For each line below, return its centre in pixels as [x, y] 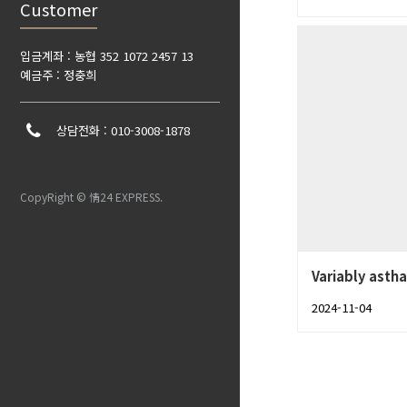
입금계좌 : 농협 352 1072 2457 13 [107, 55]
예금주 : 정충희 [58, 74]
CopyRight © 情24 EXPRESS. [91, 197]
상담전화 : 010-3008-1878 [123, 131]
